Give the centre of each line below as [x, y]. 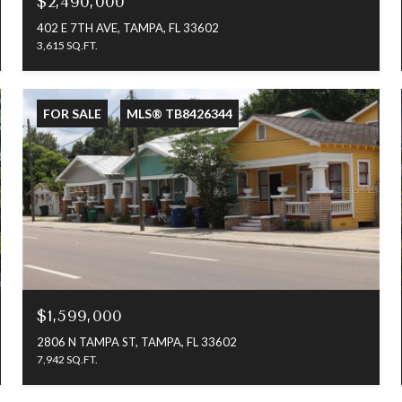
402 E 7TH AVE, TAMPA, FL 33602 [128, 28]
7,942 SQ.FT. [68, 359]
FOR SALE [73, 114]
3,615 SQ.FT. [68, 46]
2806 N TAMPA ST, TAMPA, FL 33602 [137, 341]
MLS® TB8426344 [180, 114]
